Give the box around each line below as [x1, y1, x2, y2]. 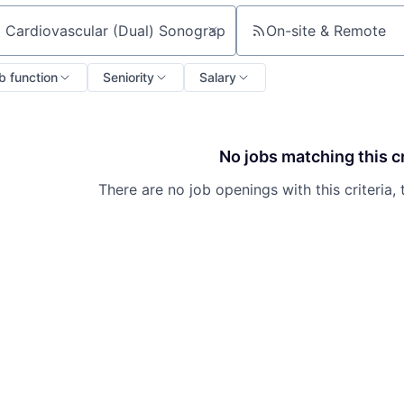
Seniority [103, 69, 154, 85]
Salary [199, 69, 236, 85]
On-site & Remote [265, 21, 386, 40]
